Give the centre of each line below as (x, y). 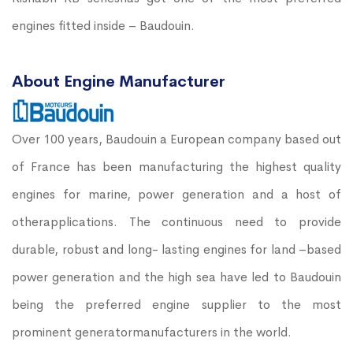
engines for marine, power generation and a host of (176, 194)
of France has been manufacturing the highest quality (176, 166)
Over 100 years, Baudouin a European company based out (176, 139)
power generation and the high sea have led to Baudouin (176, 277)
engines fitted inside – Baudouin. (103, 25)
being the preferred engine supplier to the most (176, 304)
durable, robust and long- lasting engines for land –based (176, 249)
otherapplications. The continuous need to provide (176, 221)
